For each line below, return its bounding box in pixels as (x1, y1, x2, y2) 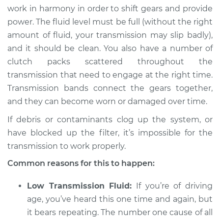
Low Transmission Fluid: (27, 181, 132, 191)
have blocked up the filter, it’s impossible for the (7, 128, 213, 137)
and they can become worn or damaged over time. (7, 97, 207, 106)
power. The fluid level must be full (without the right (7, 17, 213, 27)
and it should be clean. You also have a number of (7, 44, 213, 53)
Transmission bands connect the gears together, (7, 83, 213, 93)
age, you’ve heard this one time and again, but (27, 194, 213, 204)
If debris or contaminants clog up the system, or (7, 115, 213, 124)
